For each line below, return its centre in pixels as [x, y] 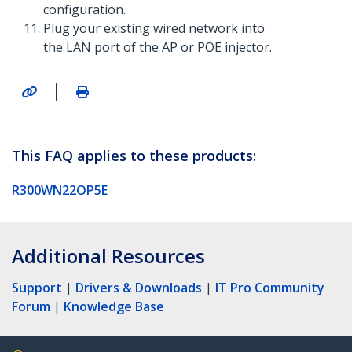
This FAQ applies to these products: [134, 155]
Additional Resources [108, 255]
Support [37, 287]
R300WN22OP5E [60, 190]
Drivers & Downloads [139, 287]
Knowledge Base [114, 306]
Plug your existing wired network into [154, 29]
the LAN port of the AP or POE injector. [158, 48]
